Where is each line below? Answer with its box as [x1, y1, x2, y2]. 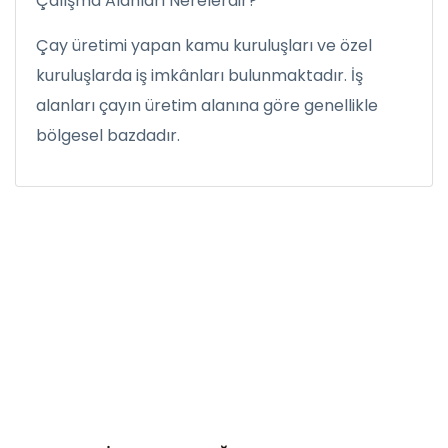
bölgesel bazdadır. [36, 124, 180, 147]
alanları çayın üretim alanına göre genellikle [36, 94, 378, 117]
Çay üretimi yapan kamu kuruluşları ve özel [36, 34, 372, 57]
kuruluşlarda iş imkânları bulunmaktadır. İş [36, 64, 363, 87]
